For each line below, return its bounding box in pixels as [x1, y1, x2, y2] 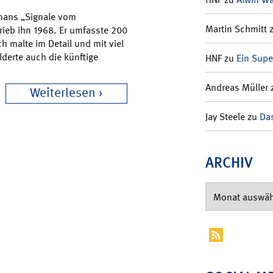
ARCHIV [205, 152, 253, 172]
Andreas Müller [205, 80, 268, 94]
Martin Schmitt [205, 22, 267, 35]
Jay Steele [205, 110, 245, 123]
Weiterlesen [30, 84, 96, 101]
